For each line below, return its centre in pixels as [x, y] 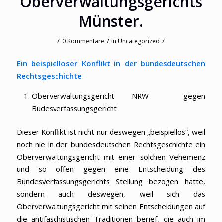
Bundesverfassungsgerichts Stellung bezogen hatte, [111, 182]
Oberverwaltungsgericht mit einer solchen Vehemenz [111, 157]
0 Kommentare [83, 41]
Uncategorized [139, 41]
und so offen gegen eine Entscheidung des [111, 169]
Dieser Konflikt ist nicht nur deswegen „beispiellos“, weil [111, 132]
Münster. [111, 21]
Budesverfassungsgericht [74, 108]
